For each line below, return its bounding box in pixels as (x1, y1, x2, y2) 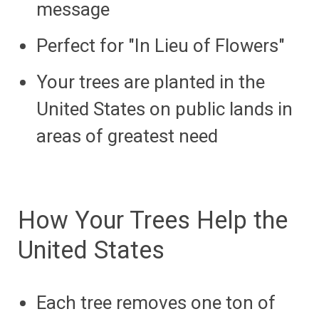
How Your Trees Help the (18, 205, 288, 234)
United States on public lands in (36, 98, 293, 120)
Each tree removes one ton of (36, 291, 276, 313)
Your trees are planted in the (36, 70, 265, 93)
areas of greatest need (36, 125, 218, 147)
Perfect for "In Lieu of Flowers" (36, 34, 285, 56)
